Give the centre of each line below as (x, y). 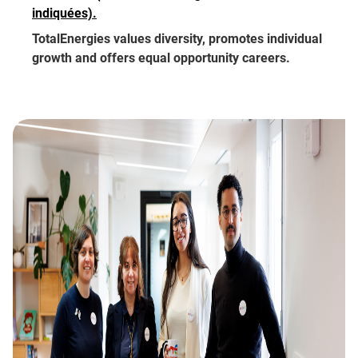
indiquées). (64, 14)
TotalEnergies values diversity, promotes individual (177, 39)
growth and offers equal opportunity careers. (161, 58)
